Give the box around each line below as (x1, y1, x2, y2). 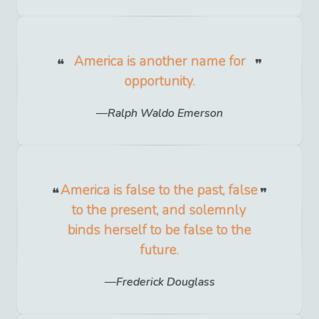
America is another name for (73, 51, 246, 70)
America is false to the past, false (61, 181, 258, 200)
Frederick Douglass (115, 274, 215, 291)
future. (140, 241, 179, 260)
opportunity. (124, 71, 195, 90)
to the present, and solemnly (72, 201, 247, 220)
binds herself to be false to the (67, 221, 251, 240)
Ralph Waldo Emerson (108, 105, 223, 122)
